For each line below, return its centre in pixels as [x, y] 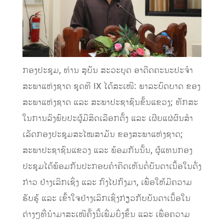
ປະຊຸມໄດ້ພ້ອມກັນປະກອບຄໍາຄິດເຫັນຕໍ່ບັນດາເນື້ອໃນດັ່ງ [112, 166]
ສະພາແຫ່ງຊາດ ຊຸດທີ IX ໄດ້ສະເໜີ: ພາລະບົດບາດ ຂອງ [111, 86]
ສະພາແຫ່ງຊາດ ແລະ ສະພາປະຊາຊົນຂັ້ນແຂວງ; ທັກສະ [110, 102]
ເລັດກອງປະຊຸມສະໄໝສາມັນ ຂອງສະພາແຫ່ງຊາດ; [102, 134]
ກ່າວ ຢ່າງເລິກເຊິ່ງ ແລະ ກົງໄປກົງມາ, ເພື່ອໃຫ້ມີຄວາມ [107, 182]
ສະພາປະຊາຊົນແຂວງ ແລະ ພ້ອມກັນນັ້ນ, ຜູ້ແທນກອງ [107, 150]
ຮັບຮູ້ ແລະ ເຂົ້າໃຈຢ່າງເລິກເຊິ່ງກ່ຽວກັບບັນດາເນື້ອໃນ [106, 198]
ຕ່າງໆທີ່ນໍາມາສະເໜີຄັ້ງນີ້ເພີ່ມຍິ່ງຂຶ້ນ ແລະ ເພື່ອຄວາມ [106, 214]
